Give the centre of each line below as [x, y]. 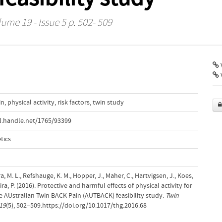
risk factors [73, 102]
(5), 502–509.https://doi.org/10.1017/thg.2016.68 [76, 205]
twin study [108, 102]
